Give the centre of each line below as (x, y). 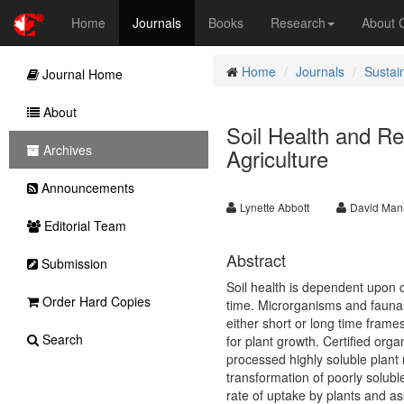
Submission (73, 263)
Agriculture (277, 158)
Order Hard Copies (95, 301)
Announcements (86, 188)
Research (298, 23)
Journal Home (81, 74)
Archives (66, 150)
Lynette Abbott (274, 207)
